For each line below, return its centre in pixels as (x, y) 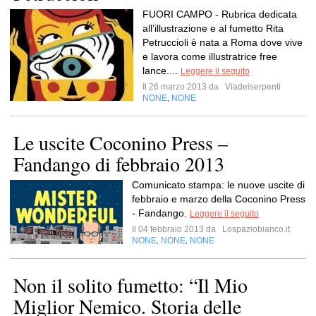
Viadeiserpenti (252, 87)
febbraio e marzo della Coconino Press (219, 199)
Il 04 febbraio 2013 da (176, 229)
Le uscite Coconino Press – (121, 142)
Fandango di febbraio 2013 (119, 164)
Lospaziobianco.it (255, 229)
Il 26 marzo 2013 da (183, 87)
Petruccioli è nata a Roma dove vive (223, 42)
